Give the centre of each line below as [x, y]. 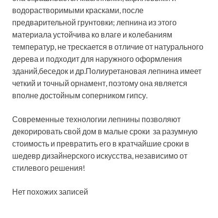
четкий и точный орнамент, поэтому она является [100, 83]
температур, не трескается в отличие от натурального [108, 46]
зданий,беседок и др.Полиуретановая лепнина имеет [107, 71]
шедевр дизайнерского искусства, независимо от [100, 155]
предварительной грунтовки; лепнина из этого [94, 22]
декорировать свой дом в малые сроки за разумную [105, 131]
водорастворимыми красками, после [78, 10]
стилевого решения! [49, 167]
